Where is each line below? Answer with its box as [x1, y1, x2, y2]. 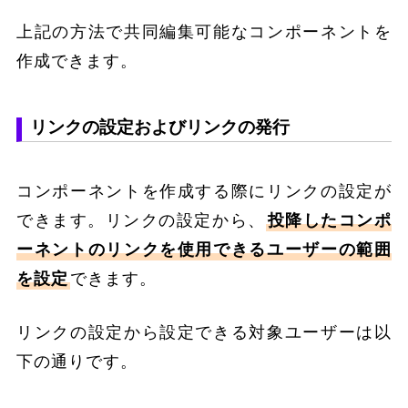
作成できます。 [16, 52, 138, 71]
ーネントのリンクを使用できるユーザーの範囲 [16, 240, 392, 259]
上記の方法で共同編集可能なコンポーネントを [16, 23, 392, 42]
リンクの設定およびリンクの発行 [30, 117, 291, 138]
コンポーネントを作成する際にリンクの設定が [16, 181, 392, 200]
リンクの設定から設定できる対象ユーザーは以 [16, 322, 392, 342]
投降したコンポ [267, 210, 393, 229]
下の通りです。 [16, 352, 138, 371]
